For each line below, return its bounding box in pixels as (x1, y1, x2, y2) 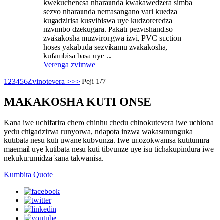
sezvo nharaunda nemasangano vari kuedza (43, 7, 177, 16)
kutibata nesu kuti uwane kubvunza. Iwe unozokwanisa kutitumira (4, 136, 209, 145)
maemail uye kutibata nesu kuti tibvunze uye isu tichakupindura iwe (4, 145, 214, 154)
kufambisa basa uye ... (43, 51, 112, 60)
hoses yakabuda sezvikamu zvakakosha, (43, 42, 167, 51)
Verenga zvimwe (43, 60, 95, 69)
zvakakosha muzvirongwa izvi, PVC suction (43, 33, 181, 42)
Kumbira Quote (4, 170, 53, 179)
